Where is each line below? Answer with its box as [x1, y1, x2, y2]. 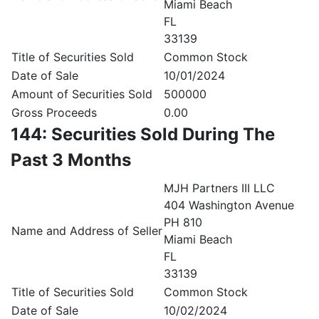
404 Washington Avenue [164, 198, 294, 212]
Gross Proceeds [11, 105, 97, 120]
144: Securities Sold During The [11, 124, 275, 145]
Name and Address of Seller [11, 224, 162, 238]
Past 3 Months [11, 150, 131, 170]
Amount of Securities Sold [11, 87, 152, 101]
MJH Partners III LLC [164, 181, 275, 195]
